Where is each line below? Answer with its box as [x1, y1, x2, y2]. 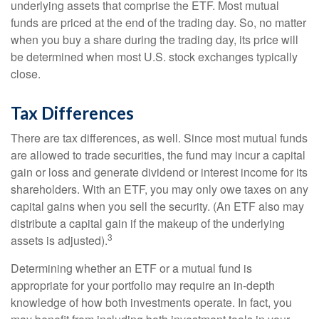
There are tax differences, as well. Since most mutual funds [11, 130, 308, 146]
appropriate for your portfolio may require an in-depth [11, 277, 275, 293]
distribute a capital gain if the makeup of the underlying [11, 215, 285, 231]
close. [11, 66, 41, 82]
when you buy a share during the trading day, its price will [11, 31, 298, 48]
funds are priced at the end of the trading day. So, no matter [11, 14, 306, 31]
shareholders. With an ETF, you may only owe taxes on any [11, 181, 308, 197]
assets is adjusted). [11, 232, 108, 249]
